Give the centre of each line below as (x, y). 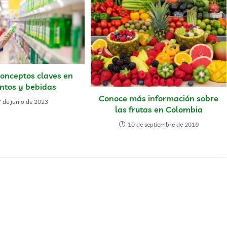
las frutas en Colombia (159, 109)
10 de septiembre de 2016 (163, 124)
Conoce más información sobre (159, 98)
